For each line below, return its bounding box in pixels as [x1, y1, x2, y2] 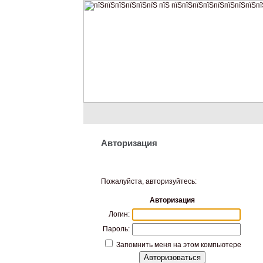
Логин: [109, 210, 130, 218]
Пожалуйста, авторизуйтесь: [101, 177, 197, 186]
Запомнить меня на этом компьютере [114, 241, 241, 249]
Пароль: [103, 225, 130, 233]
